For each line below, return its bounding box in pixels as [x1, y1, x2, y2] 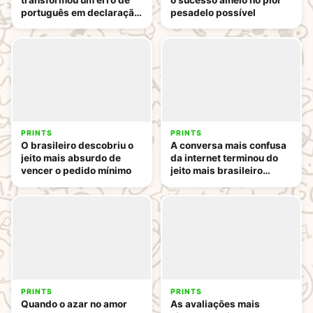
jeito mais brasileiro [170, 165, 263, 177]
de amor [21, 19, 59, 31]
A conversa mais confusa [170, 140, 286, 152]
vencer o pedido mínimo [21, 165, 131, 177]
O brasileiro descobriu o [21, 140, 133, 152]
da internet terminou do [170, 152, 278, 164]
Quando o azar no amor [21, 298, 127, 310]
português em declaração [21, 6, 140, 18]
